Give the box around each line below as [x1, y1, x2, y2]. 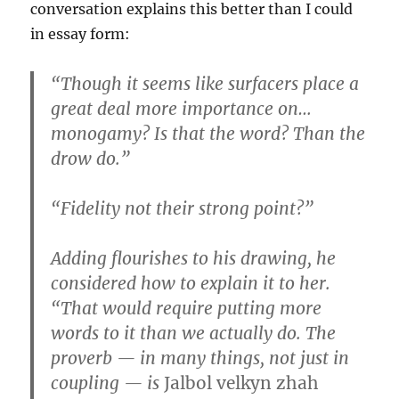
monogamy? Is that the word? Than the [51, 123, 366, 145]
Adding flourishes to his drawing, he [51, 248, 337, 270]
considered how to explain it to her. [51, 273, 331, 295]
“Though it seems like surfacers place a [51, 73, 360, 95]
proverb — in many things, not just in [51, 347, 350, 370]
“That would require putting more [51, 297, 322, 320]
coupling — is [51, 372, 165, 395]
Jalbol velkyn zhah [164, 372, 320, 395]
